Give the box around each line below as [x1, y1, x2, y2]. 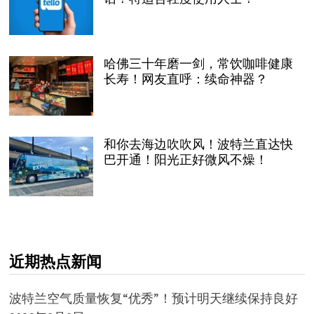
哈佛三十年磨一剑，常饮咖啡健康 [103, 55, 293, 71]
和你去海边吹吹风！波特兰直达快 [103, 136, 293, 151]
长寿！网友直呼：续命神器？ [103, 71, 268, 86]
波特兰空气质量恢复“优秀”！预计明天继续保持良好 [8, 289, 298, 306]
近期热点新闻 [8, 252, 102, 271]
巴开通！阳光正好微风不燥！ [103, 151, 268, 167]
